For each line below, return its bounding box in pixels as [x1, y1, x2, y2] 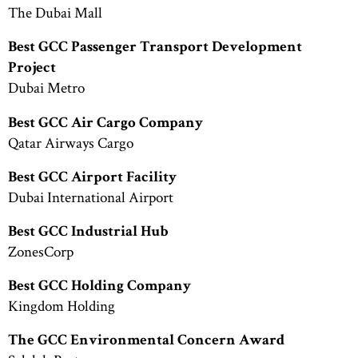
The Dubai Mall [8, 2, 102, 23]
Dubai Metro [8, 78, 85, 98]
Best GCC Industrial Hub [8, 225, 168, 241]
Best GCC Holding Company [8, 280, 191, 296]
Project [8, 62, 56, 78]
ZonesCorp [8, 241, 74, 261]
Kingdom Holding [8, 296, 115, 316]
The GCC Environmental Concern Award [8, 334, 284, 350]
